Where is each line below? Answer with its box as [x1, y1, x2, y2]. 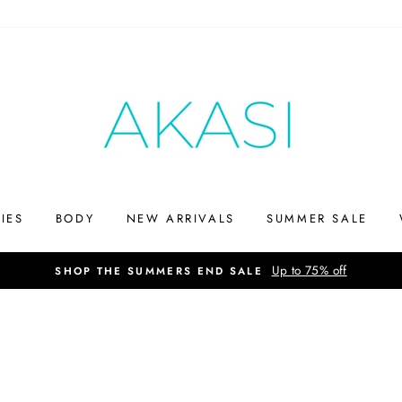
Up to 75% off [271, 261, 347, 279]
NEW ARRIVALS [126, 209, 235, 227]
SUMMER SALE [267, 209, 368, 227]
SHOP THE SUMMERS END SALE [55, 264, 264, 278]
